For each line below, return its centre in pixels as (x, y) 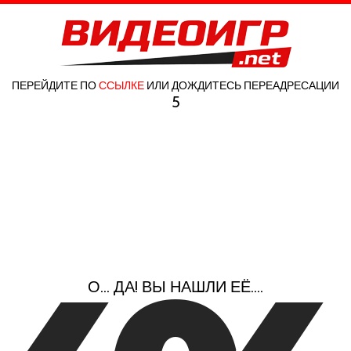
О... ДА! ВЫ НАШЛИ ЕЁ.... (175, 286)
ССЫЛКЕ (121, 85)
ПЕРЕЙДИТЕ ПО (55, 85)
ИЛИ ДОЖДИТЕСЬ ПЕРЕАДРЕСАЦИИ (242, 85)
